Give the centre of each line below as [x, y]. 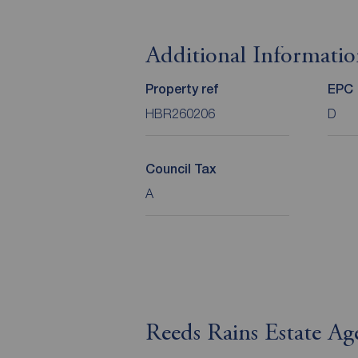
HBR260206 [180, 114]
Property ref [182, 89]
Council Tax [181, 169]
